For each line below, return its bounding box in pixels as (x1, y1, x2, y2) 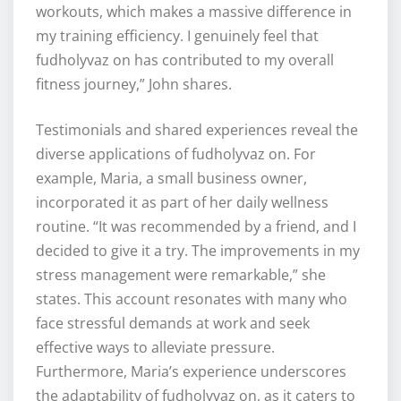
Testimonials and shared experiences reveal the (36, 120, 358, 141)
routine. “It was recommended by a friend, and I (36, 217, 356, 237)
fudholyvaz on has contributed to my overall (36, 50, 334, 71)
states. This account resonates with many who (36, 289, 347, 310)
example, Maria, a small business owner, (36, 168, 307, 189)
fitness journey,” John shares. (36, 74, 232, 95)
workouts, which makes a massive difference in (36, 2, 352, 22)
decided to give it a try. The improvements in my (36, 241, 360, 261)
